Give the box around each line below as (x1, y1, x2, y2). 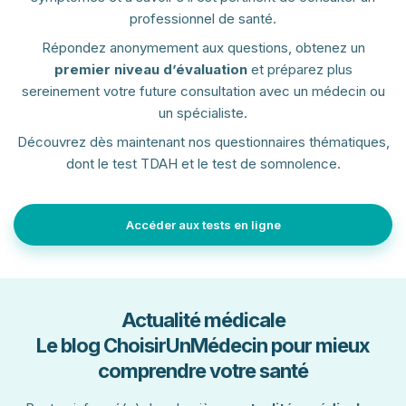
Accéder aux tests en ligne (125, 217, 281, 233)
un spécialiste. (159, 104, 247, 122)
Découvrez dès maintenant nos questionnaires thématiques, (16, 133, 390, 151)
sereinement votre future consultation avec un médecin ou (21, 82, 385, 101)
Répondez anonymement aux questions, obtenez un (41, 39, 365, 57)
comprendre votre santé (98, 359, 308, 383)
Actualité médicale (121, 308, 285, 333)
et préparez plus (246, 61, 353, 79)
